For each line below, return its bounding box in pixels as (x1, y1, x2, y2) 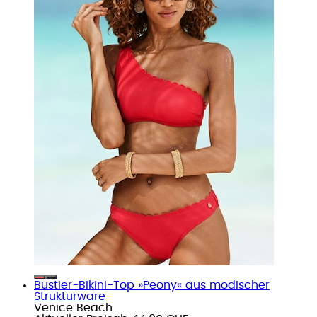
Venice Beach (34, 301, 113, 313)
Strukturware (34, 290, 105, 302)
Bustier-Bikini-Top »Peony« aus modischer (34, 279, 270, 291)
